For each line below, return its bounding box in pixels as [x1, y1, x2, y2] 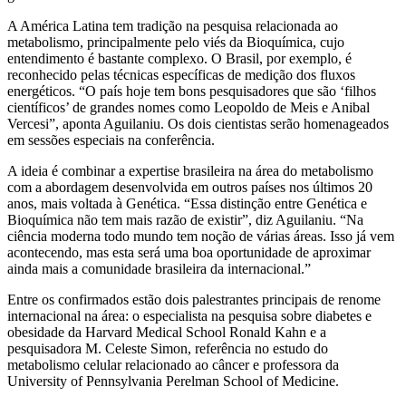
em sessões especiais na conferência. [7, 131, 215, 148]
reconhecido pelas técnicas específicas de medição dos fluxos [7, 66, 355, 82]
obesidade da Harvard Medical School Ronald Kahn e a [7, 324, 326, 340]
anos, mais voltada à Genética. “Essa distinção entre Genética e [7, 195, 367, 211]
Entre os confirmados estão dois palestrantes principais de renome [7, 291, 381, 307]
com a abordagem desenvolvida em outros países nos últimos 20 [7, 179, 372, 195]
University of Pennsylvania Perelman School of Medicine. [7, 372, 339, 389]
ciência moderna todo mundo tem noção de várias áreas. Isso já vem [7, 227, 394, 244]
